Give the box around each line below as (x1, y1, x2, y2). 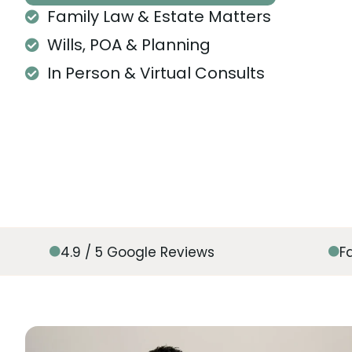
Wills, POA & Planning (46, 34, 211, 56)
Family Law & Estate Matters (46, 5, 271, 27)
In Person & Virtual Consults (46, 62, 265, 84)
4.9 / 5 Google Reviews (60, 243, 214, 262)
